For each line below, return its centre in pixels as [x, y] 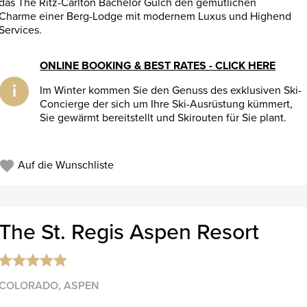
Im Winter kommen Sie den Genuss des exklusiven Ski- [171, 90]
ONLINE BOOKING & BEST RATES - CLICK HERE [158, 65]
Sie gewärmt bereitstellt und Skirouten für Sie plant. [163, 118]
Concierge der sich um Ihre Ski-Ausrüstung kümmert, [167, 104]
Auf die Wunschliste [64, 165]
